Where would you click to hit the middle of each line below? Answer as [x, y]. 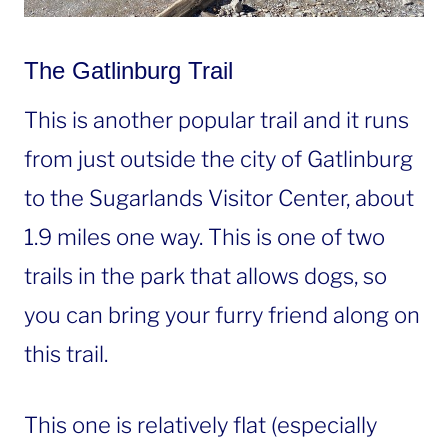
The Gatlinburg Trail [128, 71]
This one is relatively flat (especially [200, 425]
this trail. [66, 354]
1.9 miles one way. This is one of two [204, 237]
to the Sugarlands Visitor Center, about [219, 198]
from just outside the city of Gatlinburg [218, 159]
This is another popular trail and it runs [216, 120]
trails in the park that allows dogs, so [205, 276]
